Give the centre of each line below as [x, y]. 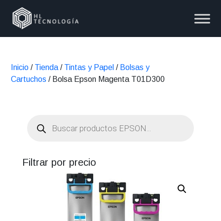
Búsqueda [44, 118]
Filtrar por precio [59, 162]
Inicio [20, 67]
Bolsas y [135, 67]
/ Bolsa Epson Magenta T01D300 [106, 79]
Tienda [47, 67]
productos [44, 134]
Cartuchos [29, 79]
